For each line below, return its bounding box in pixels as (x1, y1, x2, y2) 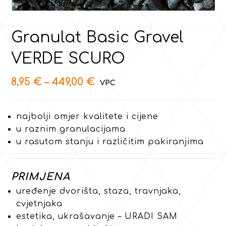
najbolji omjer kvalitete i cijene (16, 111, 159, 121)
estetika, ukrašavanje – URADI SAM (16, 211, 178, 221)
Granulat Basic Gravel (11, 29, 184, 46)
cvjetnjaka (16, 199, 63, 208)
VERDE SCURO (11, 50, 126, 67)
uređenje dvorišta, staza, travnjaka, (16, 186, 182, 196)
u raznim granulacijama (16, 124, 126, 134)
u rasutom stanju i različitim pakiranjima (16, 137, 204, 146)
